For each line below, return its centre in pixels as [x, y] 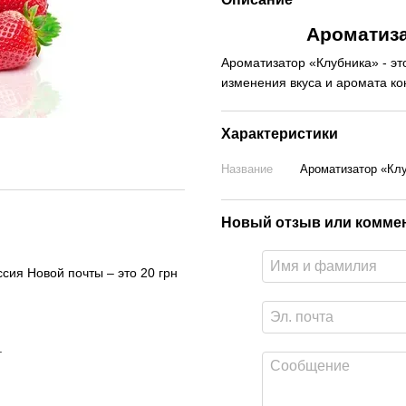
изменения [254, 82]
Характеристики [280, 134]
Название [247, 169]
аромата [362, 82]
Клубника [344, 63]
